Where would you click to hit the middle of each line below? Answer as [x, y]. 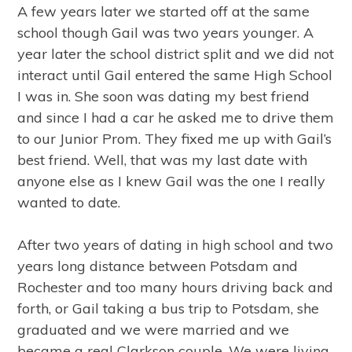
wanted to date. [69, 202]
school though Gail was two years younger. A [166, 33]
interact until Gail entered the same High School [175, 75]
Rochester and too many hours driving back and [176, 287]
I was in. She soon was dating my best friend [164, 96]
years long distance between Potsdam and [158, 266]
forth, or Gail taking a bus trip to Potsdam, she [169, 308]
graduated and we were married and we [154, 330]
